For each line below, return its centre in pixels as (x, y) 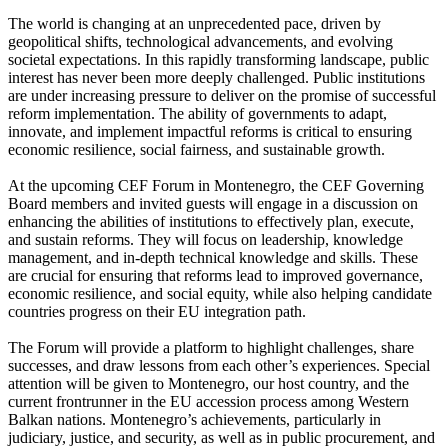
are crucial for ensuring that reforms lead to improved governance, (215, 275)
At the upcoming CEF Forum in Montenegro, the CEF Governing (216, 185)
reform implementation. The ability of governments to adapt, (197, 113)
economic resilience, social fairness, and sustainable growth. (196, 149)
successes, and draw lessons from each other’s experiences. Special (219, 365)
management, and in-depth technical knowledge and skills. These (213, 257)
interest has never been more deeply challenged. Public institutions (216, 77)
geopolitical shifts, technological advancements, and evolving (200, 41)
